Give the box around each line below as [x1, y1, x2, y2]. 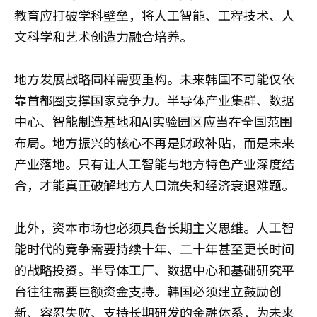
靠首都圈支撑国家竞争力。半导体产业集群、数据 [14, 91, 294, 110]
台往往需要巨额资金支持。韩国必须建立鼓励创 [14, 282, 282, 301]
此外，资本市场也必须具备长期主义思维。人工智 [14, 218, 294, 237]
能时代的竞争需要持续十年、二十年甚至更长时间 [14, 239, 294, 258]
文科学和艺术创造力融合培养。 [14, 27, 192, 46]
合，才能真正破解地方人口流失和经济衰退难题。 [14, 175, 294, 195]
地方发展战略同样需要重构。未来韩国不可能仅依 [14, 69, 294, 88]
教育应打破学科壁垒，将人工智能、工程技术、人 [14, 6, 294, 25]
